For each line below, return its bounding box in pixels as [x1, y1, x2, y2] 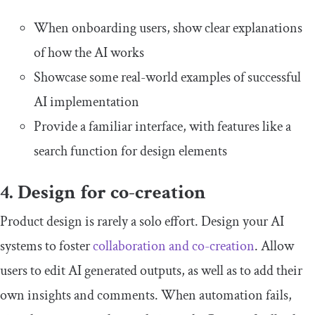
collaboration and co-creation [93, 236, 255, 255]
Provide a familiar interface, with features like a [34, 117, 291, 136]
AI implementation [34, 92, 139, 111]
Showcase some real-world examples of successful [34, 67, 301, 86]
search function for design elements [34, 141, 227, 160]
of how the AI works [34, 43, 144, 62]
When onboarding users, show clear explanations [34, 18, 302, 37]
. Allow [255, 236, 294, 255]
